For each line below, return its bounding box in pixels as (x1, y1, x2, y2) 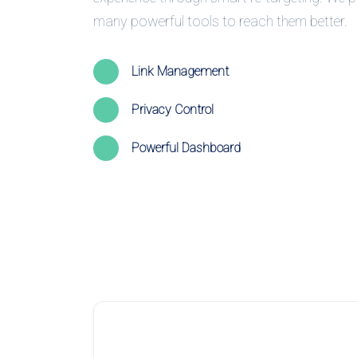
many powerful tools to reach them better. (93, 12, 347, 29)
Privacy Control (131, 102, 214, 118)
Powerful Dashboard (131, 140, 241, 156)
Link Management (131, 64, 229, 80)
